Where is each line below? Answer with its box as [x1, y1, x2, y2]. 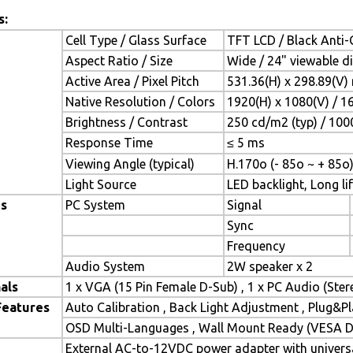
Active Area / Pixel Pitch [65, 74, 199, 88]
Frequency [227, 239, 285, 253]
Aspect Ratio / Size [65, 54, 173, 68]
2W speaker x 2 [227, 259, 313, 273]
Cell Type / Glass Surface [65, 33, 206, 47]
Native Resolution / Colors [65, 95, 215, 109]
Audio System [65, 259, 145, 273]
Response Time [65, 136, 153, 150]
